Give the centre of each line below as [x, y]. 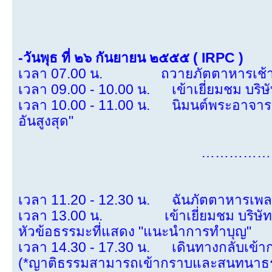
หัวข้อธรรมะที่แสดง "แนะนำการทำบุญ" [135, 232]
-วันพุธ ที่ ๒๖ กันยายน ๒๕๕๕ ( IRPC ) [131, 58]
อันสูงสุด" [46, 121]
